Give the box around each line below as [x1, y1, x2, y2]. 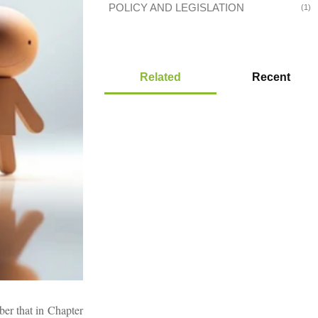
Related [139, 71, 181, 83]
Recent [251, 71, 290, 83]
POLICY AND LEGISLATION [108, 1, 244, 13]
